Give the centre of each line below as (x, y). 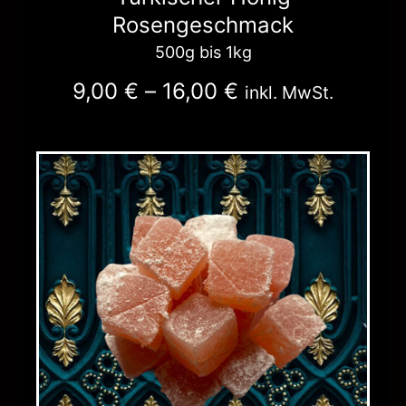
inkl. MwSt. (289, 92)
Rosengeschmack (203, 24)
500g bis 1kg (203, 52)
